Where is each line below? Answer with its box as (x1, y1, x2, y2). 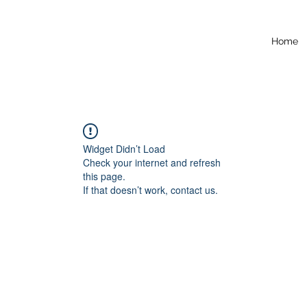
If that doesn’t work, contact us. (83, 183, 218, 197)
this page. (83, 169, 125, 183)
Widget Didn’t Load (83, 142, 165, 156)
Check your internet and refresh (83, 156, 221, 169)
